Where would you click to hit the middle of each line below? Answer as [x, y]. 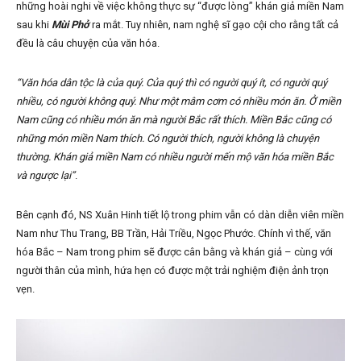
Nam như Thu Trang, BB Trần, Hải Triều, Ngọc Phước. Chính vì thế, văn [174, 234]
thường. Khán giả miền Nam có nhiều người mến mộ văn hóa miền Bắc [175, 157]
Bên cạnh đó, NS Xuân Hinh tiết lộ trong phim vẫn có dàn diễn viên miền [180, 215]
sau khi [34, 25]
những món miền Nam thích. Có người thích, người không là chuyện [168, 139]
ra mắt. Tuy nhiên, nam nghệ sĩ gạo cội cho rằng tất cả [214, 25]
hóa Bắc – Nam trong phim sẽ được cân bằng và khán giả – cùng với [174, 252]
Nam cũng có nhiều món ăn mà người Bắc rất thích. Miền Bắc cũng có [174, 120]
